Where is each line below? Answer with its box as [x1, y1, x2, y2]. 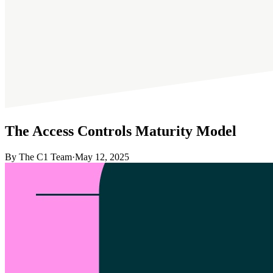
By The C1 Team [5, 151, 72, 162]
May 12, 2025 [75, 151, 129, 162]
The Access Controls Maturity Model [5, 122, 236, 139]
